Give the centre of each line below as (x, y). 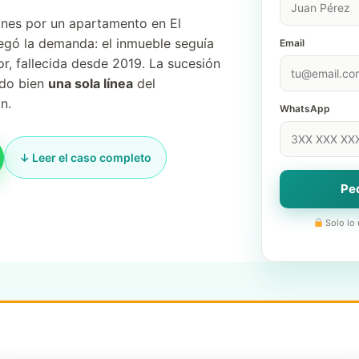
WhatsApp (305, 109)
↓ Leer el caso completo (86, 157)
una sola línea (91, 83)
